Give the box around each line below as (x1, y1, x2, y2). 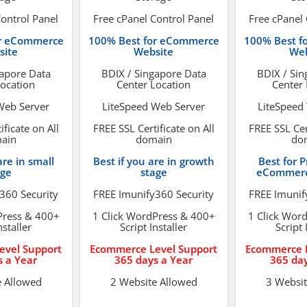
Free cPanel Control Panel (93, 12, 214, 25)
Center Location (116, 77, 191, 91)
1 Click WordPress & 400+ (92, 209, 215, 223)
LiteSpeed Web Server (102, 99, 205, 113)
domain (135, 132, 172, 146)
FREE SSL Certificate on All (93, 121, 214, 135)
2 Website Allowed (110, 275, 197, 288)
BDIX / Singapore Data (101, 66, 206, 80)
